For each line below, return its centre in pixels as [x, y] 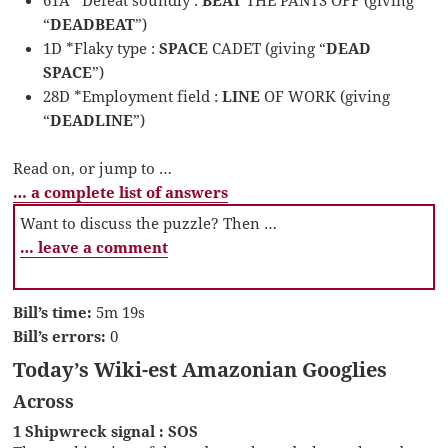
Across [44, 400]
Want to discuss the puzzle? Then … [149, 222]
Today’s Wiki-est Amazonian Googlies [200, 369]
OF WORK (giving [325, 95]
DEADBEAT [93, 23]
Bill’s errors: [60, 335]
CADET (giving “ [267, 47]
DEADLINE [92, 119]
